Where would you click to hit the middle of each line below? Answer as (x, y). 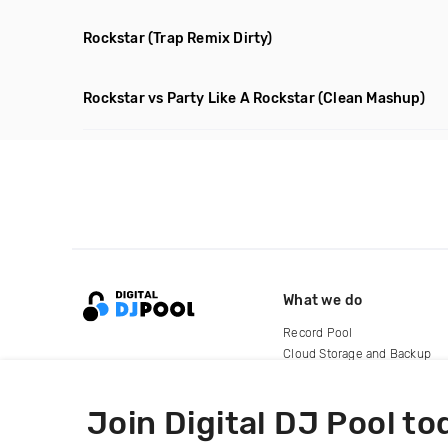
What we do (323, 300)
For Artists (312, 374)
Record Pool (318, 332)
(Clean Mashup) (371, 98)
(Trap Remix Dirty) (210, 38)
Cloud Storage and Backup (357, 353)
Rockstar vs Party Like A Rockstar (199, 98)
